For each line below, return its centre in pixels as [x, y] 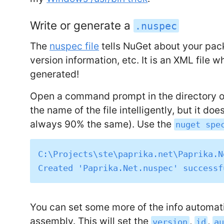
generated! [55, 74]
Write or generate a [82, 25]
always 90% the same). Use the [102, 124]
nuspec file [74, 46]
